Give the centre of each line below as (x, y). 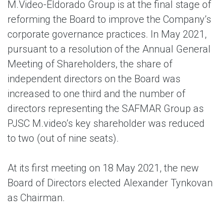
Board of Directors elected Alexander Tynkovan (110, 183)
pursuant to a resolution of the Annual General (109, 49)
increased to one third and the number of (96, 94)
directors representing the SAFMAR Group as (106, 109)
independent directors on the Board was (94, 79)
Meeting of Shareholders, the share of (90, 64)
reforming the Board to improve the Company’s (109, 19)
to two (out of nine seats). (63, 138)
